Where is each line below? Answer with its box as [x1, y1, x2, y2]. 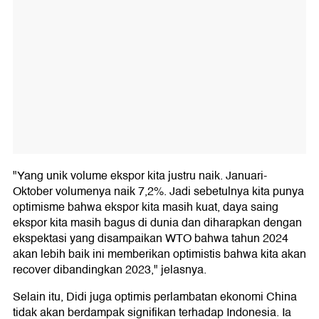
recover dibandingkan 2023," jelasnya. [13, 261, 206, 280]
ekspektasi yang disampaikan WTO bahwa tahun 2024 [13, 229, 288, 249]
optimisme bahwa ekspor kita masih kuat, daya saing [13, 198, 278, 217]
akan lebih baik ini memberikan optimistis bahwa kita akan [13, 245, 306, 264]
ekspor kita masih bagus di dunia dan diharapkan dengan [13, 214, 302, 233]
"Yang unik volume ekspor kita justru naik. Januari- [13, 167, 267, 186]
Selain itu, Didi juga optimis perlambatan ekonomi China [13, 288, 297, 307]
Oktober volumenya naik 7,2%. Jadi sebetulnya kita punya [13, 182, 304, 202]
